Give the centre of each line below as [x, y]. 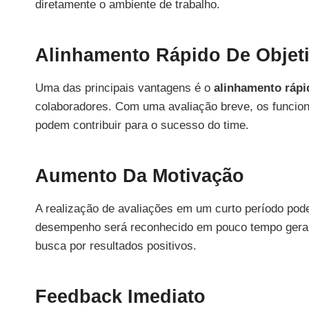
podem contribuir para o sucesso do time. [142, 125]
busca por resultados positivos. [116, 246]
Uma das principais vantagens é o [124, 88]
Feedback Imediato [120, 297]
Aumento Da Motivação [140, 176]
